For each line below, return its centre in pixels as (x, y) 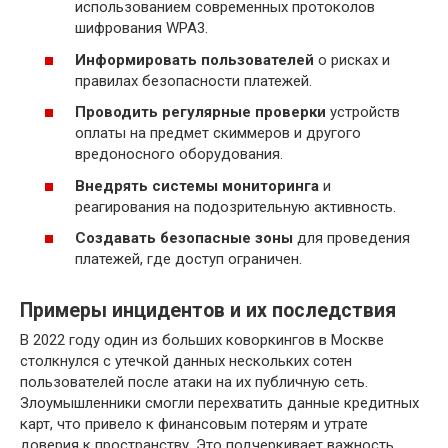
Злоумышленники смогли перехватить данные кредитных (219, 403)
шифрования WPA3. (141, 28)
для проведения (351, 238)
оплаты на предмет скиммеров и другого (218, 133)
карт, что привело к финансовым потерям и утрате (194, 424)
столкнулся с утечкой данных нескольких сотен (186, 361)
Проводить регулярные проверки (200, 112)
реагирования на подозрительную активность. (235, 206)
